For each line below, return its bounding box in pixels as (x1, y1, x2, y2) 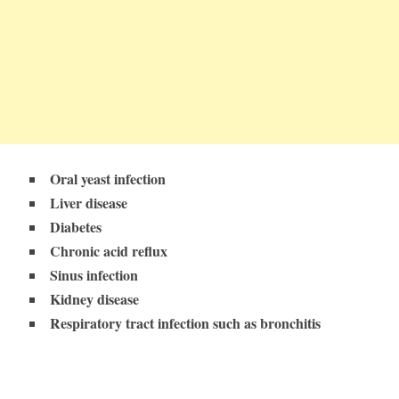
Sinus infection (49, 265, 138, 286)
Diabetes (49, 216, 102, 238)
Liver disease (49, 192, 127, 214)
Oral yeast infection (49, 168, 166, 190)
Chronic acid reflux (49, 240, 167, 262)
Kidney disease (49, 289, 139, 310)
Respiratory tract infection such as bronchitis (49, 313, 321, 334)
